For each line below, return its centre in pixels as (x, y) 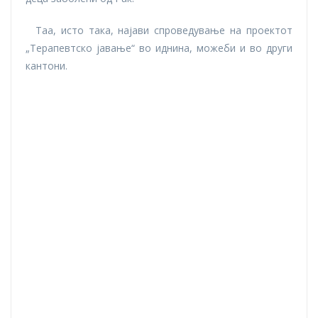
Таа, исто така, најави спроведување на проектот (159, 31)
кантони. (46, 66)
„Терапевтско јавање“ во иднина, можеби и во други (159, 48)
